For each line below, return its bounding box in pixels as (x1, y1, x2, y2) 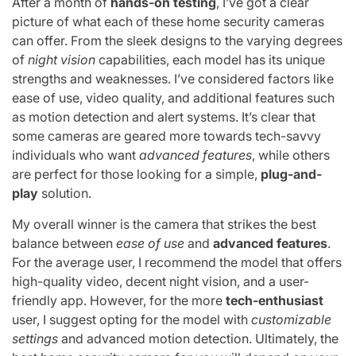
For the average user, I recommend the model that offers (12, 253, 342, 270)
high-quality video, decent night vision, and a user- (12, 273, 309, 289)
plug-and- (261, 165, 322, 182)
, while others (252, 146, 330, 163)
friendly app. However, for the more (12, 292, 226, 308)
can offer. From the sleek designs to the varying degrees (12, 32, 342, 48)
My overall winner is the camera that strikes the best (12, 215, 316, 232)
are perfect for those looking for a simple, (12, 165, 261, 182)
